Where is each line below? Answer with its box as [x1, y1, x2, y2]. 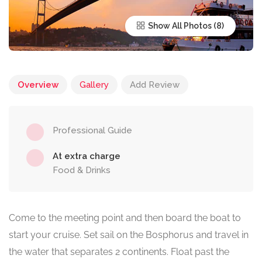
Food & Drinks [53, 165, 111, 175]
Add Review [130, 80, 180, 90]
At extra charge [53, 151, 120, 161]
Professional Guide [53, 125, 132, 136]
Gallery [80, 80, 109, 90]
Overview [18, 80, 58, 90]
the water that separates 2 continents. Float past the [9, 246, 229, 257]
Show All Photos [146, 21, 212, 30]
